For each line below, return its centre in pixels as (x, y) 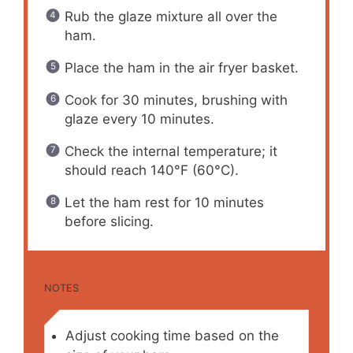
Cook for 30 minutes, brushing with (176, 100)
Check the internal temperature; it (171, 151)
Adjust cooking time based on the (172, 335)
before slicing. (109, 221)
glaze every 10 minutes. (139, 119)
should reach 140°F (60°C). (151, 170)
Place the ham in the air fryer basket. (181, 67)
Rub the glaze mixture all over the (171, 16)
